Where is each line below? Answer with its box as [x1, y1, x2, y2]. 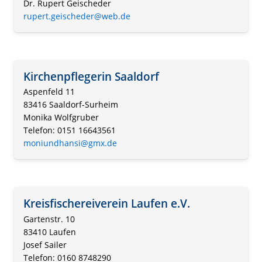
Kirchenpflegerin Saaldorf [23, 68, 159, 84]
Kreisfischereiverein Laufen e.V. [23, 195, 190, 212]
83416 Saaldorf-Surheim [23, 99, 118, 111]
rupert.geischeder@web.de [23, 10, 130, 22]
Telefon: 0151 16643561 [23, 125, 116, 136]
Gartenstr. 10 [23, 213, 75, 225]
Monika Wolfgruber [23, 112, 99, 123]
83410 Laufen [23, 226, 76, 238]
